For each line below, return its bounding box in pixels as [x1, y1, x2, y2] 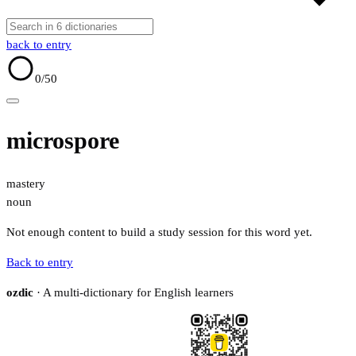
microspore [6, 127, 119, 154]
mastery [6, 177, 45, 191]
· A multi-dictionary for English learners [33, 286, 234, 300]
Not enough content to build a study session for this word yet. [6, 226, 312, 239]
